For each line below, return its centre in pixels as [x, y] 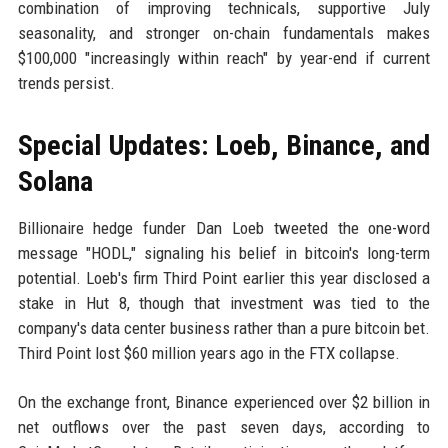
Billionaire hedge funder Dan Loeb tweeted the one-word [224, 228]
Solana [55, 182]
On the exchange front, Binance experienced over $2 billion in [224, 402]
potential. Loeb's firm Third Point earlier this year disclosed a [224, 278]
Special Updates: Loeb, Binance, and [224, 146]
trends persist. [66, 83]
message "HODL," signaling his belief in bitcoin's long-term [224, 253]
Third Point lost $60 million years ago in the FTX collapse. [208, 353]
